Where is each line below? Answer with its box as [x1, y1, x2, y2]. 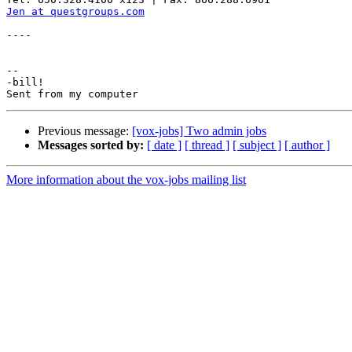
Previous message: [38, 124, 132, 138]
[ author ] [284, 138, 330, 152]
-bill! [6, 76, 44, 89]
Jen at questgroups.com [6, 5, 145, 18]
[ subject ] [233, 138, 281, 152]
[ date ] [147, 138, 181, 152]
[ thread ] [185, 138, 229, 152]
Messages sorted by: [38, 138, 144, 152]
